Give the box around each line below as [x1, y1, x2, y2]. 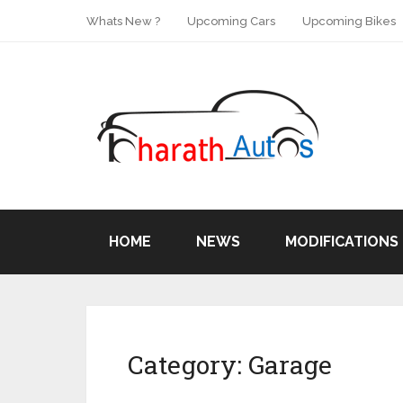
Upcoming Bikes [302, 14, 396, 28]
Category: [128, 348, 248, 381]
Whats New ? [86, 14, 160, 28]
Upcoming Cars [187, 14, 275, 28]
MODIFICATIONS [285, 233, 399, 250]
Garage [248, 348, 332, 381]
